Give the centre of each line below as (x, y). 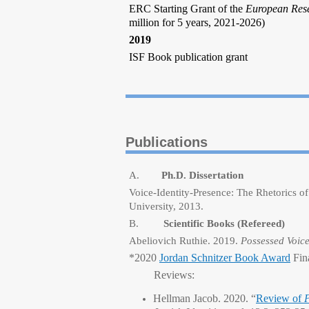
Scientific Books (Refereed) (224, 223)
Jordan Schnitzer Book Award (225, 258)
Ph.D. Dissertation (202, 175)
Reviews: (162, 275)
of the (232, 9)
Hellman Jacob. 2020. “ (205, 298)
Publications (167, 142)
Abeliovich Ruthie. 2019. (185, 241)
